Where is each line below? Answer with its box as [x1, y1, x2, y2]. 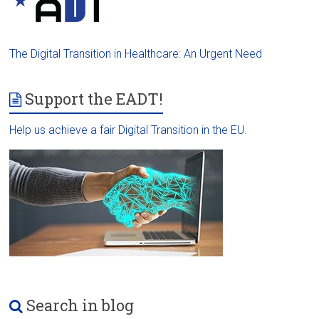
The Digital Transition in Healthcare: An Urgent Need [9, 46, 263, 61]
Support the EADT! [25, 88, 164, 109]
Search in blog [26, 294, 135, 315]
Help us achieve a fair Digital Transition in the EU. [9, 122, 248, 137]
